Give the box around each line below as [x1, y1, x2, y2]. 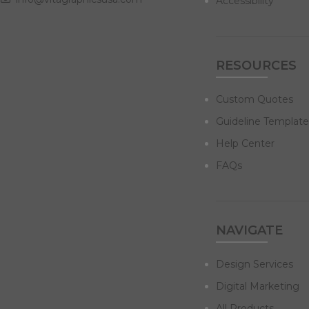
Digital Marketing [215, 279, 299, 292]
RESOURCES [215, 57, 297, 73]
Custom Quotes [215, 92, 293, 106]
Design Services [215, 257, 293, 270]
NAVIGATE [215, 222, 283, 238]
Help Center [215, 137, 275, 150]
